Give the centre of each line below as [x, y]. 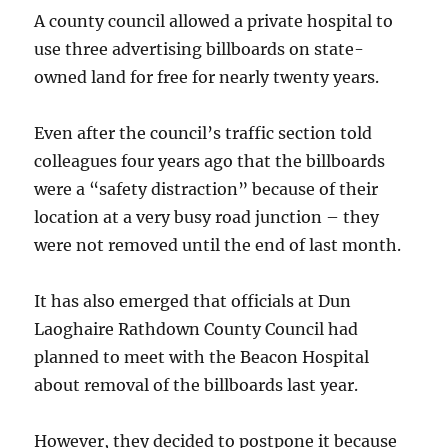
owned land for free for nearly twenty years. [207, 77]
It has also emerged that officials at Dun [193, 301]
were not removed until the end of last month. [218, 245]
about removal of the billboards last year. [196, 385]
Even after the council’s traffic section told [203, 133]
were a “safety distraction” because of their [206, 189]
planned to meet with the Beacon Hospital [202, 357]
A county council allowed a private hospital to [214, 21]
